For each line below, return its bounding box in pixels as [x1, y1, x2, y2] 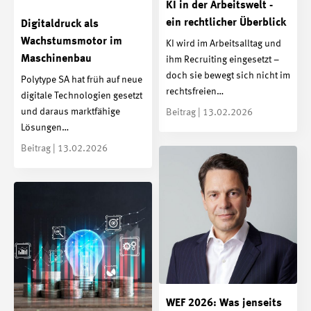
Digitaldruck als [21, 19, 99, 31]
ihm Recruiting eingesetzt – [166, 54, 279, 65]
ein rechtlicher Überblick [166, 17, 286, 29]
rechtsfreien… [166, 86, 224, 96]
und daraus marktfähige [21, 106, 120, 117]
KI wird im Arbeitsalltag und [166, 38, 281, 49]
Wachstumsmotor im [21, 36, 122, 48]
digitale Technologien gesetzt [21, 90, 142, 101]
